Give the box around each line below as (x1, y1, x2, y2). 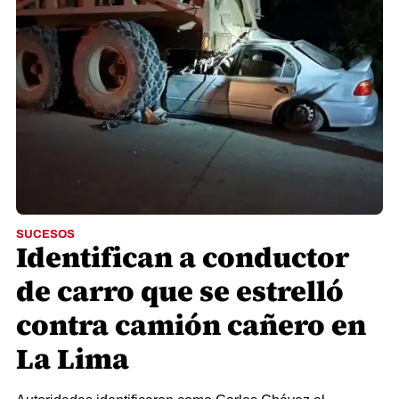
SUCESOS (16, 228, 75, 240)
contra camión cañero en (16, 305, 366, 345)
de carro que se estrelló (16, 272, 344, 311)
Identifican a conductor (16, 238, 349, 277)
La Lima (16, 339, 129, 379)
